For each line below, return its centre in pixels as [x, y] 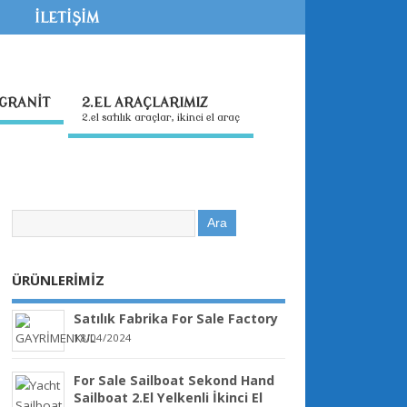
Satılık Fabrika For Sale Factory [175, 319]
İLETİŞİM [67, 19]
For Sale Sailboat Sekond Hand [174, 380]
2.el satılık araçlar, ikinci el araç [161, 117]
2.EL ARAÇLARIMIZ [145, 103]
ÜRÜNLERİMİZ [58, 279]
